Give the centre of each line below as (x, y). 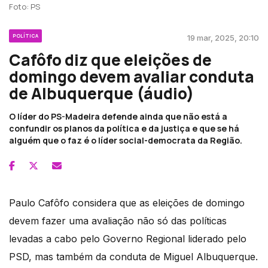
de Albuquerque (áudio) (101, 93)
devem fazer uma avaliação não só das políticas (118, 220)
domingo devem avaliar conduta (132, 76)
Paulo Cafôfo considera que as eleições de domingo (127, 202)
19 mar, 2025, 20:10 (223, 37)
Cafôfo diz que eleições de (110, 60)
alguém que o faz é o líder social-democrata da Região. (126, 140)
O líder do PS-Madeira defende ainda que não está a (118, 116)
